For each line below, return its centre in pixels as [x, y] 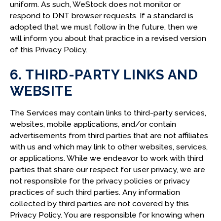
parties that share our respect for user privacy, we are [107, 170]
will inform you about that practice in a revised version [108, 38]
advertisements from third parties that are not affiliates [109, 136]
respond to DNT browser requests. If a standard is [101, 15]
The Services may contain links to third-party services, [108, 113]
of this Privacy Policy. [48, 49]
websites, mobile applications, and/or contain [93, 124]
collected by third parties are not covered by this [99, 204]
